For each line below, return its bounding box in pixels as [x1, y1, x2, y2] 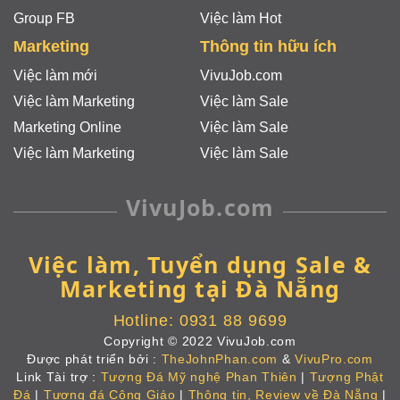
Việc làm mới [13, 68, 97, 84]
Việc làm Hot [200, 11, 281, 27]
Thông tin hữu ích [200, 37, 337, 56]
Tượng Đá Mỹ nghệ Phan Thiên [100, 370, 297, 385]
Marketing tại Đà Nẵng [59, 273, 341, 304]
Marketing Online [13, 120, 121, 136]
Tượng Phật [309, 370, 384, 385]
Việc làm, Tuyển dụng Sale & [28, 249, 372, 280]
